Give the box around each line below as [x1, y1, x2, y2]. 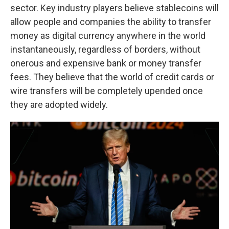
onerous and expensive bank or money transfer [10, 58, 201, 68]
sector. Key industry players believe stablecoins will [10, 3, 219, 13]
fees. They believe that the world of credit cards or [10, 72, 214, 82]
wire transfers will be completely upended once [10, 85, 203, 96]
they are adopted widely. [10, 99, 108, 110]
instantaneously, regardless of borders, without [10, 44, 200, 55]
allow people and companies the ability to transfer [10, 16, 211, 27]
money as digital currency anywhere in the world [10, 30, 205, 41]
